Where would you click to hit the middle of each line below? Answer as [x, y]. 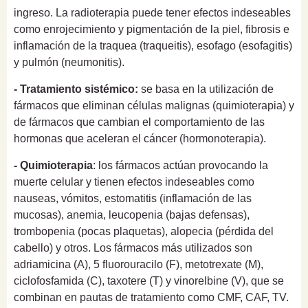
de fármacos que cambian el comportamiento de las [139, 122]
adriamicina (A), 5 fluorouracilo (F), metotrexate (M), [139, 264]
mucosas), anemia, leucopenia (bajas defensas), [132, 214]
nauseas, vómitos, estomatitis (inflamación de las [133, 198]
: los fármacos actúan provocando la [180, 165]
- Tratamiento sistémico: [76, 89]
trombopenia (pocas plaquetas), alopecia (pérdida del [144, 231]
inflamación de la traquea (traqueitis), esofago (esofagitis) [153, 45]
